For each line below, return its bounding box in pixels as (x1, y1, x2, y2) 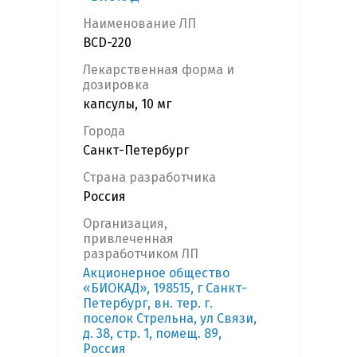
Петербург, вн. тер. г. (83, 296, 213, 312)
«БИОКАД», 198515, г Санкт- (83, 280, 247, 296)
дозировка (83, 77, 149, 93)
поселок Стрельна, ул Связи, (83, 311, 257, 327)
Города (83, 124, 125, 139)
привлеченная (83, 231, 174, 247)
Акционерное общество (83, 265, 229, 281)
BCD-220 (83, 35, 131, 51)
